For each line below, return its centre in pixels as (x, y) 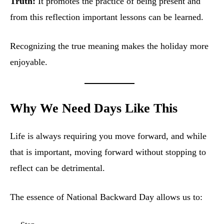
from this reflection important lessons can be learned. (107, 17)
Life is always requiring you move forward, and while (108, 136)
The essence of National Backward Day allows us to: (106, 197)
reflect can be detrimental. (57, 168)
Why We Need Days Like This (94, 108)
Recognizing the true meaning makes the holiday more (109, 46)
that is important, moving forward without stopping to (108, 152)
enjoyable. (29, 62)
